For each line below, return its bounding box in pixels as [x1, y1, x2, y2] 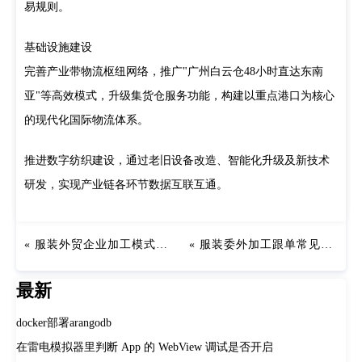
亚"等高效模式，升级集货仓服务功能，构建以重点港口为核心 [24, 90, 335, 102]
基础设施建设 [24, 41, 92, 53]
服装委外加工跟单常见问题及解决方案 [199, 238, 321, 250]
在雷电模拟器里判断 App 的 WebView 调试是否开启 [16, 341, 273, 353]
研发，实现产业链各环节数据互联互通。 [24, 179, 228, 191]
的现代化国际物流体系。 [24, 114, 149, 126]
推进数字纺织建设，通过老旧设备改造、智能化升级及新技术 [24, 154, 330, 166]
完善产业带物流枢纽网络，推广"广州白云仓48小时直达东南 [24, 65, 323, 78]
